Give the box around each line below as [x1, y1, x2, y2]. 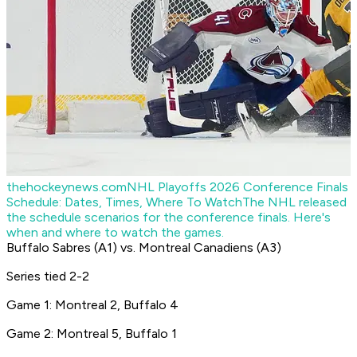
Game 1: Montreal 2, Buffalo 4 [6, 297, 178, 313]
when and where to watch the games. [6, 225, 224, 241]
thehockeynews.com [6, 179, 127, 195]
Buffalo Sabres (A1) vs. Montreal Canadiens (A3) [6, 240, 281, 256]
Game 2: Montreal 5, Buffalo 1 [6, 326, 177, 342]
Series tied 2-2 [6, 269, 89, 284]
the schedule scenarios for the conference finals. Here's [6, 210, 331, 226]
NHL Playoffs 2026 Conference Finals [127, 179, 348, 195]
